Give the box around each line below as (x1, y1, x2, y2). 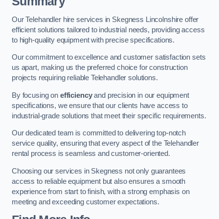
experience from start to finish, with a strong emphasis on (12, 187, 190, 196)
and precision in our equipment (92, 91, 189, 99)
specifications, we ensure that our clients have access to (12, 101, 188, 109)
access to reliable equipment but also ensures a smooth (12, 177, 186, 185)
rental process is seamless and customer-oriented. (12, 150, 170, 158)
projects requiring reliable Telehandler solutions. (12, 74, 158, 82)
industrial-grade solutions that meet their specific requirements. (12, 111, 206, 120)
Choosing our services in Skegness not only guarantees (12, 167, 186, 175)
